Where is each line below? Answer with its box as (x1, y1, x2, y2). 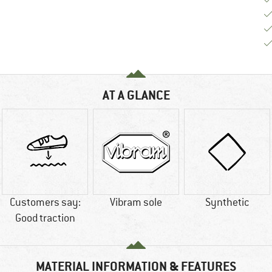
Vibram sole (110, 195, 162, 209)
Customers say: (9, 195, 81, 209)
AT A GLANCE (102, 87, 170, 104)
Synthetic (205, 195, 250, 209)
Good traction (15, 211, 75, 225)
